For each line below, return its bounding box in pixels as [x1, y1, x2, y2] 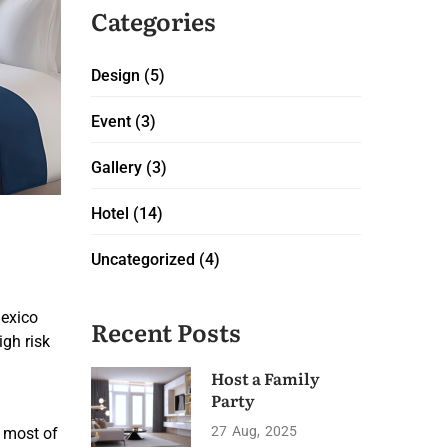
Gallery [91, 158, 142, 177]
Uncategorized [91, 250, 195, 269]
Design [91, 66, 140, 85]
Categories [91, 3, 216, 38]
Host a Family [211, 366, 320, 390]
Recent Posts [91, 314, 241, 349]
